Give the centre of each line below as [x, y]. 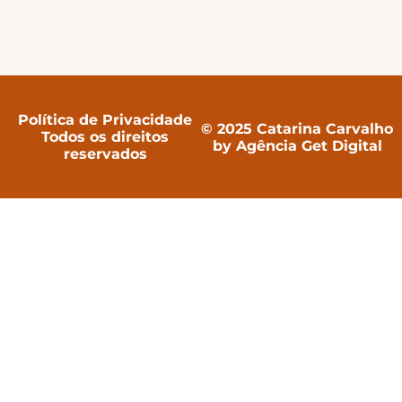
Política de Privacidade [105, 120]
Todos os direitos [105, 137]
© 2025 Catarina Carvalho [297, 128]
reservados [105, 154]
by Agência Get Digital [297, 145]
